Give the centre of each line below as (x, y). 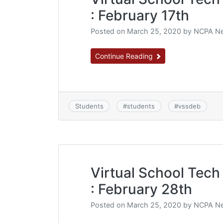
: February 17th (140, 16)
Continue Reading (125, 56)
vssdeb (190, 106)
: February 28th (141, 189)
